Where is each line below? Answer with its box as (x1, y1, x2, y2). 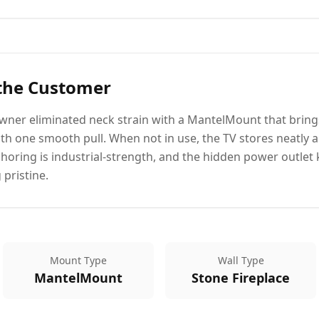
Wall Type (217, 253, 264, 267)
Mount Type (50, 253, 107, 267)
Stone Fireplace (192, 269, 290, 286)
